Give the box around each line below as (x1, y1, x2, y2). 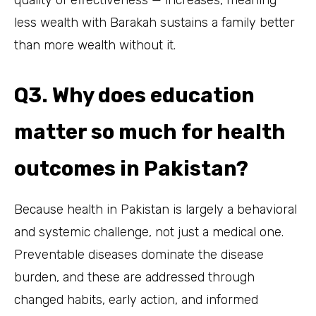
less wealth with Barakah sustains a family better (14, 14, 295, 30)
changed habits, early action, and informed (14, 291, 258, 308)
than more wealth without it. (14, 37, 176, 53)
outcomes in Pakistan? (14, 156, 248, 181)
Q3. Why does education (14, 83, 255, 107)
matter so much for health (14, 119, 286, 144)
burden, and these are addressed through (14, 269, 255, 285)
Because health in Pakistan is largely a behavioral (14, 201, 297, 217)
